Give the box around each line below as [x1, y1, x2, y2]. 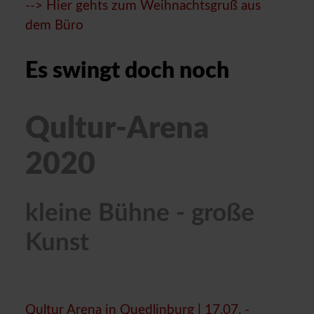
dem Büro [25, 18, 83, 32]
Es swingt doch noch [25, 59, 229, 82]
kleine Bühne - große [25, 200, 254, 226]
